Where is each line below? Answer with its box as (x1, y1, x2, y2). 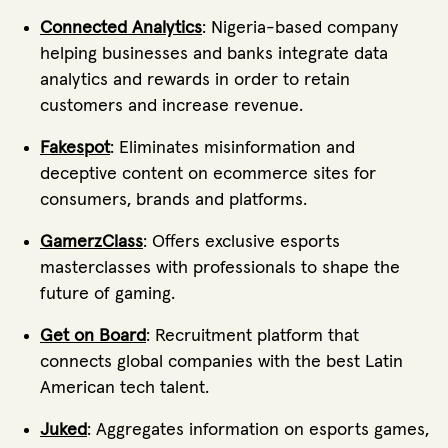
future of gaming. (40, 285, 175, 304)
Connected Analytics (40, 19, 202, 38)
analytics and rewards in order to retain (40, 71, 350, 90)
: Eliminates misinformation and (110, 139, 355, 158)
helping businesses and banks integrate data (40, 45, 388, 64)
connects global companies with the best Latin (40, 353, 403, 372)
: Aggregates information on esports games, (87, 421, 429, 440)
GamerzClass (40, 233, 143, 252)
